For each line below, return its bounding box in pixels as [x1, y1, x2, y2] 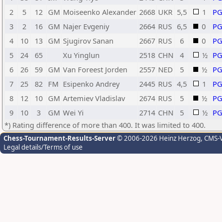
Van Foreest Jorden [63, 64, 127, 74]
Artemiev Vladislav [63, 93, 125, 103]
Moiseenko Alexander [63, 7, 136, 17]
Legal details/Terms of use [3, 143, 83, 152]
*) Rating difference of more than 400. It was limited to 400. [4, 120, 206, 130]
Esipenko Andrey [63, 79, 119, 89]
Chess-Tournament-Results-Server [3, 134, 115, 143]
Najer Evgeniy [63, 21, 109, 31]
